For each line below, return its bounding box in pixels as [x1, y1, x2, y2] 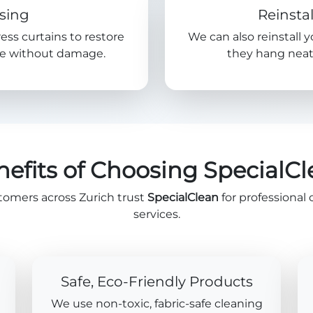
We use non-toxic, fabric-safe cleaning [50, 297, 263, 310]
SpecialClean [147, 191, 219, 204]
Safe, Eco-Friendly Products [60, 273, 253, 290]
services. [133, 208, 180, 221]
